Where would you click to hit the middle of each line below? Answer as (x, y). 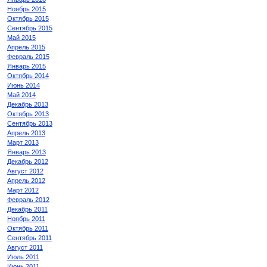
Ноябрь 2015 (26, 9)
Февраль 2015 (28, 57)
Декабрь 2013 (27, 105)
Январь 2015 (26, 66)
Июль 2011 (23, 257)
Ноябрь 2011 (26, 219)
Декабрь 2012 (27, 162)
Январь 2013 (26, 152)
